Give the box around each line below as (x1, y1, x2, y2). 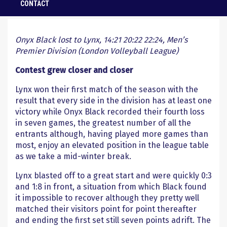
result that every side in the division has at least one (15, 96, 212, 105)
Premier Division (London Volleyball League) (15, 46, 178, 56)
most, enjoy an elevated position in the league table (15, 140, 209, 150)
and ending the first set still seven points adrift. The (15, 215, 211, 225)
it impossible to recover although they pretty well (15, 193, 199, 203)
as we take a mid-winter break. (15, 152, 131, 161)
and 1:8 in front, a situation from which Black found (15, 182, 207, 192)
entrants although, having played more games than (15, 129, 208, 139)
